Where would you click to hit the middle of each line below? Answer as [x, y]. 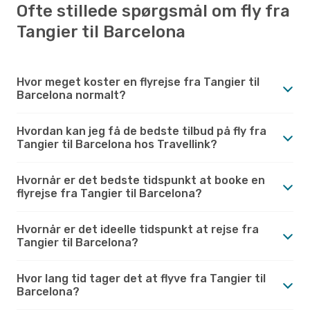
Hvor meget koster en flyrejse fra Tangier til [138, 82]
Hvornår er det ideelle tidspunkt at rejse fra [138, 229]
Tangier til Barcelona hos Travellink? [117, 144]
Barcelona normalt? [71, 95]
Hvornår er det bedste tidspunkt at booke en [141, 180]
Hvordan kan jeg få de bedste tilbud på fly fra [142, 131]
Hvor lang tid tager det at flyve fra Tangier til [141, 278]
